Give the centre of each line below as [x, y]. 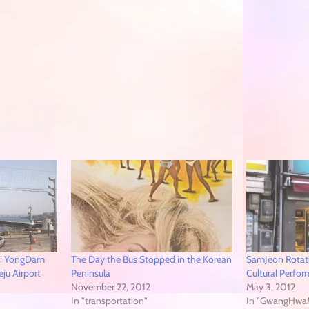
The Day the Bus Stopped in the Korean [152, 259]
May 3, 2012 [271, 287]
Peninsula [91, 273]
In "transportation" [110, 300]
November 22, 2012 [111, 287]
